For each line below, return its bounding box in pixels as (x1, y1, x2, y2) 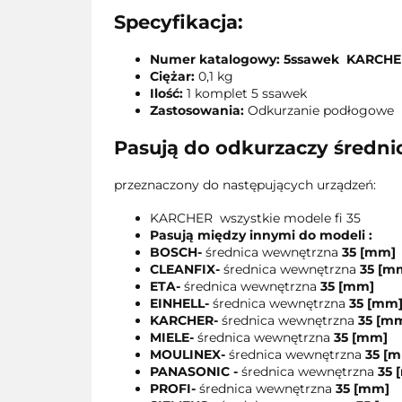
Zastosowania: (150, 101, 244, 118)
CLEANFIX (150, 260, 215, 277)
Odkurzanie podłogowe (244, 101, 394, 118)
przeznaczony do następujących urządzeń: (114, 176, 376, 193)
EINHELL (150, 294, 205, 311)
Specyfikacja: (114, 11, 243, 34)
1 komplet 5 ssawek (183, 84, 307, 101)
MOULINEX (150, 345, 221, 363)
